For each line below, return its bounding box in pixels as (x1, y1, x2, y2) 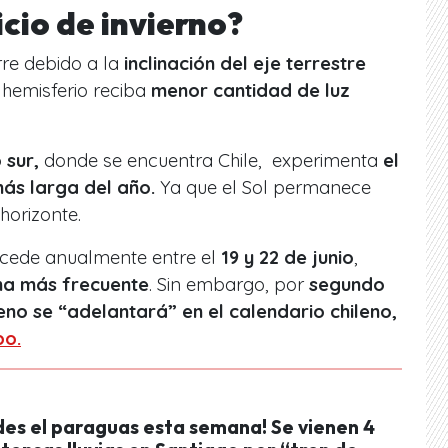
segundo (309, 272, 385, 296)
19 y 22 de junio (221, 245, 354, 269)
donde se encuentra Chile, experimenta (39, 148, 383, 172)
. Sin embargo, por (149, 272, 309, 296)
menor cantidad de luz (151, 78, 350, 102)
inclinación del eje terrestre (124, 51, 366, 75)
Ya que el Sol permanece (155, 175, 371, 199)
